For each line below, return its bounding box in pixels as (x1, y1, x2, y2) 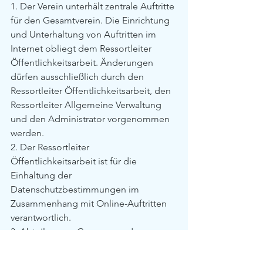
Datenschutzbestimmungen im (11, 184, 141, 195)
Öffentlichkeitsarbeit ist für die (11, 156, 139, 167)
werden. (11, 127, 44, 139)
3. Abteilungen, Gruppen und (11, 226, 136, 237)
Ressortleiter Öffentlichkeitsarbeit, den (11, 85, 173, 96)
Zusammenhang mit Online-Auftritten (11, 198, 169, 209)
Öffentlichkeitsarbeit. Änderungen (11, 57, 156, 68)
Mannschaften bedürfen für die (11, 240, 142, 251)
